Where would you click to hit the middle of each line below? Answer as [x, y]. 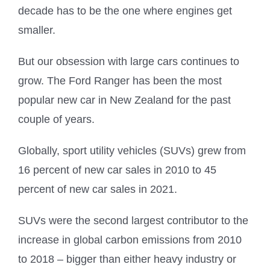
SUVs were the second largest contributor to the [133, 220]
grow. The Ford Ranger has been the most [120, 80]
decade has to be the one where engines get [125, 11]
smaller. [37, 30]
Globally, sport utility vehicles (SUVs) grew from [132, 150]
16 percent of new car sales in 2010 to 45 [117, 170]
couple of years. [56, 119]
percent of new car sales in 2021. [98, 189]
